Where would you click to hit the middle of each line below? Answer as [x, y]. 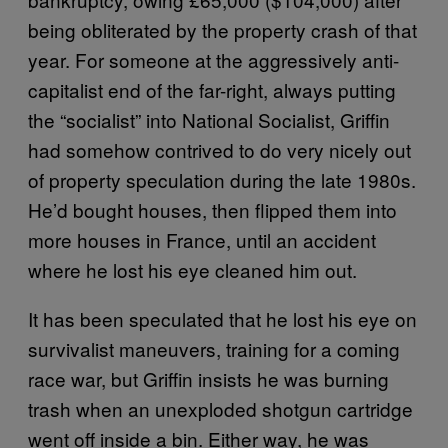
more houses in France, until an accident [202, 239]
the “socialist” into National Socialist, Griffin [209, 119]
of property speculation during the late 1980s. [222, 179]
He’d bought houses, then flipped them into [212, 209]
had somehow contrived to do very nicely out [219, 149]
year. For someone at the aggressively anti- [213, 59]
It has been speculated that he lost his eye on [222, 318]
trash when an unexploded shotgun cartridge [220, 408]
